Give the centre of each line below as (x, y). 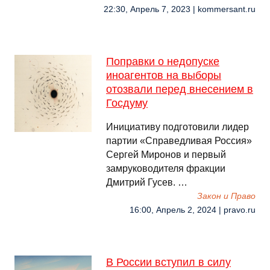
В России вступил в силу (168, 262)
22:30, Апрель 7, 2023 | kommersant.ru (180, 9)
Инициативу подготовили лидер (177, 127)
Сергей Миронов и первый (166, 155)
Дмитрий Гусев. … (147, 182)
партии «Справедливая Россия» (179, 141)
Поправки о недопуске (163, 61)
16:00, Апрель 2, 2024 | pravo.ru (193, 210)
